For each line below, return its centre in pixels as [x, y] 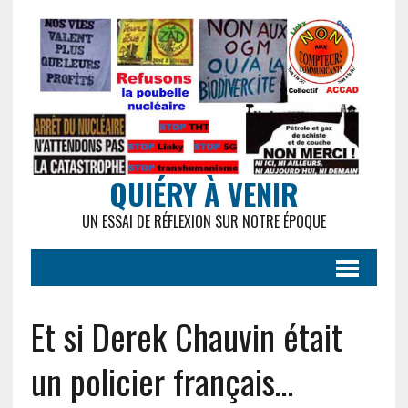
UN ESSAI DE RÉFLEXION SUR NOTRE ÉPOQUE [204, 222]
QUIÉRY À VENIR [204, 194]
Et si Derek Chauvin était [186, 337]
